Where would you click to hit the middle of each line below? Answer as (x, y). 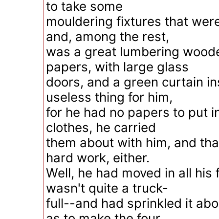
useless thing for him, (109, 97)
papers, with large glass (117, 67)
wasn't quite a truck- (107, 188)
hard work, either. (98, 158)
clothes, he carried (101, 127)
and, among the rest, (108, 36)
